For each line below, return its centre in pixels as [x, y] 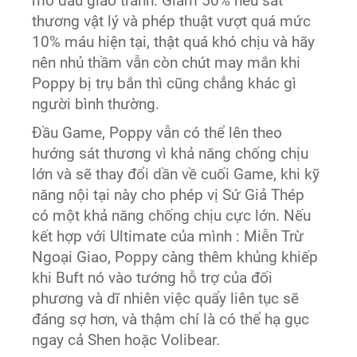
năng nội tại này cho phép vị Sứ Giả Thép [169, 195]
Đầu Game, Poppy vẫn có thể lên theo [157, 133]
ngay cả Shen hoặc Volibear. [126, 340]
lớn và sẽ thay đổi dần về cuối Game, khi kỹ [176, 174]
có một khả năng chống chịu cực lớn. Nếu [172, 216]
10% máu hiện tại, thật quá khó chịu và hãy [174, 42]
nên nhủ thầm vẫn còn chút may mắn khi [167, 63]
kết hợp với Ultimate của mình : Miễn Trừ [168, 236]
